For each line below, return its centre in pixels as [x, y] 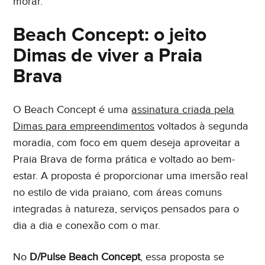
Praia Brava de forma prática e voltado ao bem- [124, 159]
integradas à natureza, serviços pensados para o [126, 209]
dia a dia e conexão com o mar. [87, 225]
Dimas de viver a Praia [108, 56]
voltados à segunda [202, 126]
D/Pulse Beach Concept [85, 257]
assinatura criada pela [183, 109]
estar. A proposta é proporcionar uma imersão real [131, 176]
